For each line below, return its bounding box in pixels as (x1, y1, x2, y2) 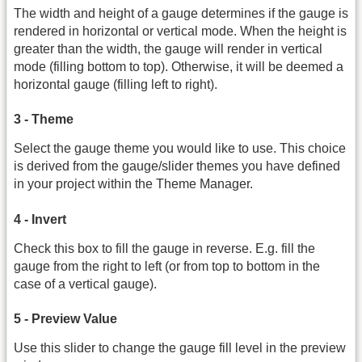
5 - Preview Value (14, 311, 117, 326)
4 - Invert (14, 212, 66, 226)
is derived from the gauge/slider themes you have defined (14, 159, 340, 174)
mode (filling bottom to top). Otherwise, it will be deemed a (14, 59, 343, 74)
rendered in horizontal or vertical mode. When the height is (14, 23, 347, 38)
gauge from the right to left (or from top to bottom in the (14, 259, 320, 273)
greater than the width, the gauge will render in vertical (14, 41, 322, 56)
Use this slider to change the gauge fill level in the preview (14, 340, 346, 355)
